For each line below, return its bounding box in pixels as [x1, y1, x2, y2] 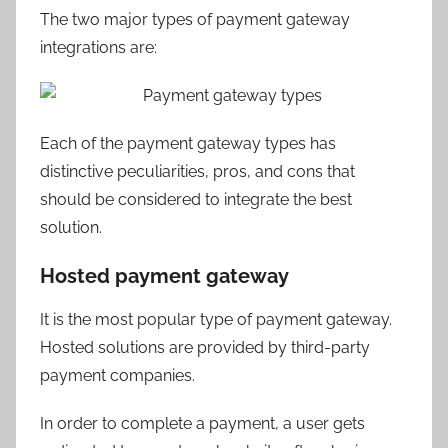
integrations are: [40, 37, 157, 57]
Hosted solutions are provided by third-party [40, 337, 370, 357]
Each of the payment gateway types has [40, 133, 336, 153]
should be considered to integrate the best [40, 189, 352, 209]
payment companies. [40, 365, 195, 385]
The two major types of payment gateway [40, 9, 350, 29]
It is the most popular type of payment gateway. [40, 309, 392, 329]
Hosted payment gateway [40, 263, 289, 288]
